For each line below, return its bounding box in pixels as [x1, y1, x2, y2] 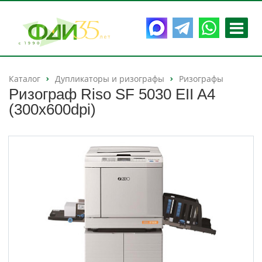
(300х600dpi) [9, 101, 96, 119]
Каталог [9, 73, 40, 84]
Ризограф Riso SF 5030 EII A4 [9, 85, 215, 104]
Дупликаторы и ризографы [55, 73, 164, 84]
